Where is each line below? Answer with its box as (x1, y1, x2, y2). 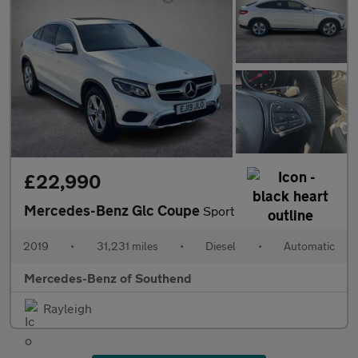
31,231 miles (96, 239, 158, 253)
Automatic (283, 239, 335, 253)
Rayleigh (43, 300, 92, 316)
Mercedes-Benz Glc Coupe (24, 201, 203, 220)
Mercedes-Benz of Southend (24, 270, 192, 286)
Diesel (205, 239, 237, 253)
